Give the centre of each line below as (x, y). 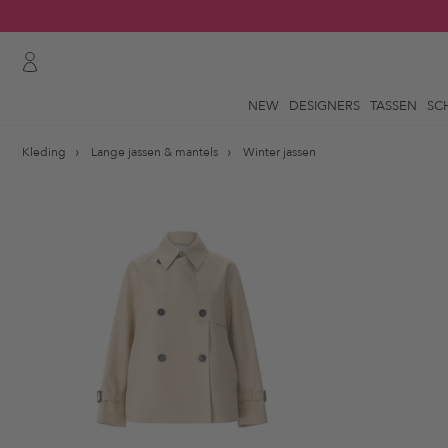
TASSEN (393, 105)
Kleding (44, 152)
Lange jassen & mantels (154, 152)
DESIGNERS (324, 105)
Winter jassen (279, 152)
